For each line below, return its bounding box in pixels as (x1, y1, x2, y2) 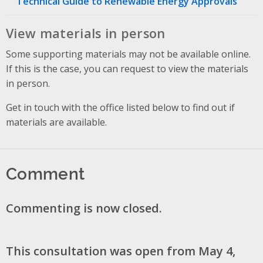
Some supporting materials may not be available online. (6, 47, 251, 60)
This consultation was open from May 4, (6, 242, 235, 259)
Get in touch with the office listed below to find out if (6, 100, 235, 114)
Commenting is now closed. (6, 200, 162, 216)
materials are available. (6, 115, 107, 129)
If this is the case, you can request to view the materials (6, 62, 248, 75)
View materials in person (6, 24, 166, 42)
